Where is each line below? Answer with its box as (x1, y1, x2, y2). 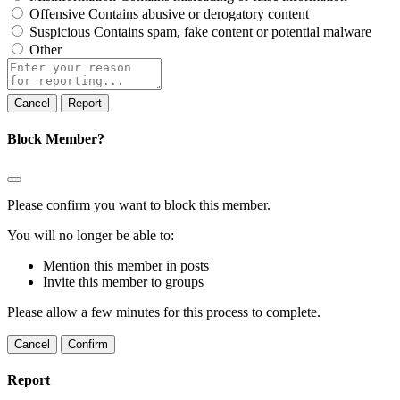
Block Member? (7, 131, 104, 147)
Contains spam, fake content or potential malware (94, 24, 371, 40)
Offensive (29, 6, 85, 22)
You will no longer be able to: (7, 227, 174, 243)
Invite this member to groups (43, 273, 204, 289)
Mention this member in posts (43, 257, 209, 273)
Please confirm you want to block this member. (7, 196, 271, 212)
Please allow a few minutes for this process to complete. (7, 304, 321, 320)
